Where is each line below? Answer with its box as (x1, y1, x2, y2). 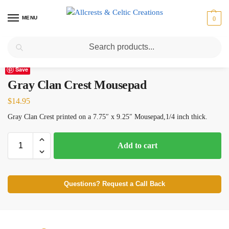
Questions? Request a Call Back (64, 180, 165, 188)
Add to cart (118, 141, 157, 150)
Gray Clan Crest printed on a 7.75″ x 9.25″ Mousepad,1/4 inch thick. (8, 112, 208, 121)
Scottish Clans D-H (32, 44, 80, 51)
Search (197, 37, 218, 45)
